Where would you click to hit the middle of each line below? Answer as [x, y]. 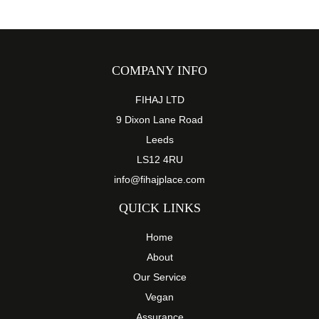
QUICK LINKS [159, 208]
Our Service [159, 277]
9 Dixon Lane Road [159, 120]
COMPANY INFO [159, 71]
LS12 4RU [159, 160]
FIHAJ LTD [159, 100]
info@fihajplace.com [159, 180]
